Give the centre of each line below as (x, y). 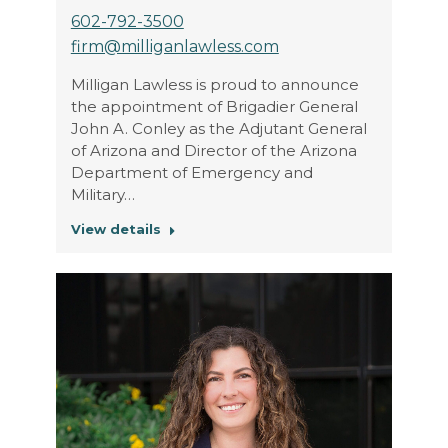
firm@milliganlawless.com (174, 47)
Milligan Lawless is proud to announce (214, 85)
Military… (102, 195)
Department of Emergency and (191, 173)
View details (115, 229)
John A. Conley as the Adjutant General (218, 129)
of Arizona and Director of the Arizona (213, 151)
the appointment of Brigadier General (214, 107)
